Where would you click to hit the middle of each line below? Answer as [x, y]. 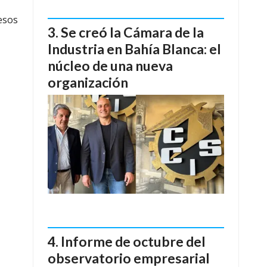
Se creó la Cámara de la [132, 32]
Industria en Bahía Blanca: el [134, 49]
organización [88, 83]
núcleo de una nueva [110, 66]
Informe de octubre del [133, 241]
